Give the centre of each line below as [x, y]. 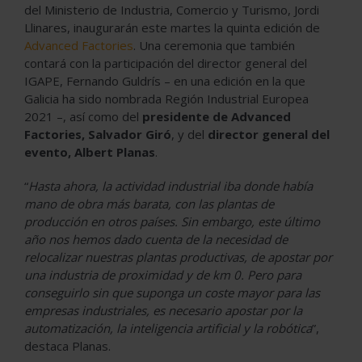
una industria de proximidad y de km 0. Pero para [163, 274]
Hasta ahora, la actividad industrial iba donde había [170, 185]
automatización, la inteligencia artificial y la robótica [168, 328]
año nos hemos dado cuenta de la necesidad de [156, 239]
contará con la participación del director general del [166, 63]
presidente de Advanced [217, 116]
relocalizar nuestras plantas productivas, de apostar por [178, 257]
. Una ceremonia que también [214, 45]
